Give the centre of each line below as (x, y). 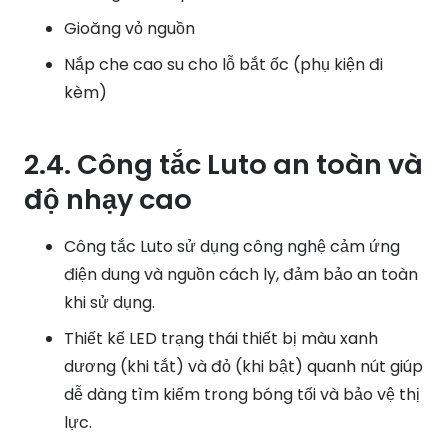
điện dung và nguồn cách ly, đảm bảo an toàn (241, 275)
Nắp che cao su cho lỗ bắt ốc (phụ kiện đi (223, 65)
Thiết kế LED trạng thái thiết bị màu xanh (221, 339)
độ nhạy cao (108, 200)
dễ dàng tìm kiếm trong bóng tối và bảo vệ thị (242, 395)
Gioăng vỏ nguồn (129, 29)
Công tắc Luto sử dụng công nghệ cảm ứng (232, 247)
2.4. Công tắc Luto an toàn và (223, 165)
